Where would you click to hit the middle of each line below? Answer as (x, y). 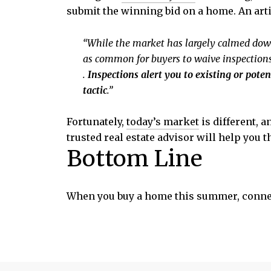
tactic (95, 90)
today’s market (163, 122)
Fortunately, (96, 122)
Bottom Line (135, 159)
